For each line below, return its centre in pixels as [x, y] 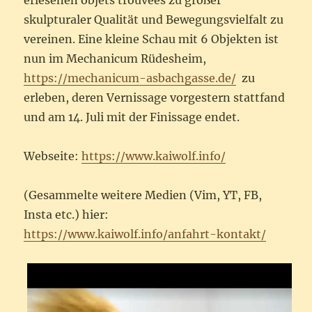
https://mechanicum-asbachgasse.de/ [130, 78]
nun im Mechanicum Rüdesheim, [115, 59]
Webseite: [53, 156]
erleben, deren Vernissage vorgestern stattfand [155, 98]
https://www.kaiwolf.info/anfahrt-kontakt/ [145, 234]
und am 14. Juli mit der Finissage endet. [132, 117]
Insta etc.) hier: [67, 215]
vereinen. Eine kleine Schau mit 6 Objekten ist [151, 39]
